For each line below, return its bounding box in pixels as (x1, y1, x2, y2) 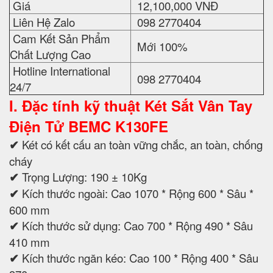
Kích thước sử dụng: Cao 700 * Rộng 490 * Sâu (22, 218, 253, 234)
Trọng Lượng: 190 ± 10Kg (22, 169, 147, 185)
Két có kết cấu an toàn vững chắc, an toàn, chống (22, 136, 263, 153)
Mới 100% (131, 38, 188, 55)
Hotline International (10, 63, 110, 79)
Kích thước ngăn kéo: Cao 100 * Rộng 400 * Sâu (22, 250, 258, 266)
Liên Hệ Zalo (10, 14, 75, 30)
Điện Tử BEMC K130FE (9, 116, 168, 137)
